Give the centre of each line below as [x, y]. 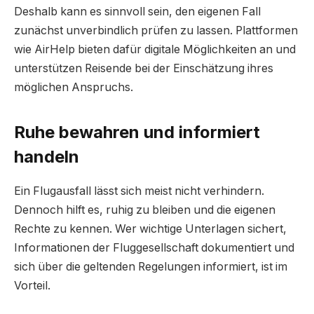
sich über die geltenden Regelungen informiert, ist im [151, 266]
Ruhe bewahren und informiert [137, 132]
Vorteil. [32, 285]
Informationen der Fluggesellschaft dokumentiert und [154, 247]
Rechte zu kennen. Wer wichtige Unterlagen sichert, [150, 228]
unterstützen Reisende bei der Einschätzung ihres [144, 69]
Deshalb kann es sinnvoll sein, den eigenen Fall [137, 12]
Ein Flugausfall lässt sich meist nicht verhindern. [139, 191]
